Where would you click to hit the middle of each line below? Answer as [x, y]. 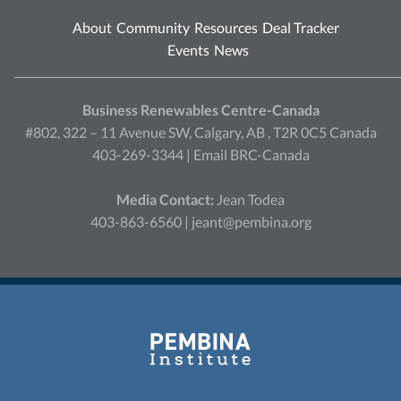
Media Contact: [165, 200]
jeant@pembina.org [251, 222]
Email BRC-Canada [251, 155]
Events [188, 50]
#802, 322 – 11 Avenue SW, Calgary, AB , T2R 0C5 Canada [200, 132]
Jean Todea [249, 200]
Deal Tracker [300, 28]
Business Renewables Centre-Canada [200, 110]
